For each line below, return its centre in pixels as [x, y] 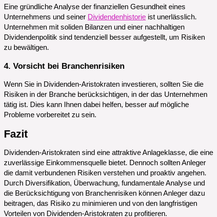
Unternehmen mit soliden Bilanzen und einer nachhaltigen [94, 27]
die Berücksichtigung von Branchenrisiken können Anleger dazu [104, 194]
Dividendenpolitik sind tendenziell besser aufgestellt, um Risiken [104, 37]
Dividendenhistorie [117, 17]
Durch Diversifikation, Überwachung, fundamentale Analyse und [104, 183]
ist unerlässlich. [171, 17]
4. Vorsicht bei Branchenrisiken [64, 66]
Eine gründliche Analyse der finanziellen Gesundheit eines [95, 7]
